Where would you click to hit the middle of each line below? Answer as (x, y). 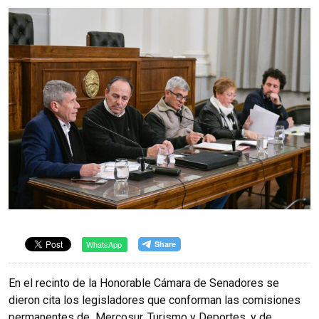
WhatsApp (104, 244)
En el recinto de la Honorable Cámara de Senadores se (144, 283)
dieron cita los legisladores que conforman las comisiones (155, 300)
